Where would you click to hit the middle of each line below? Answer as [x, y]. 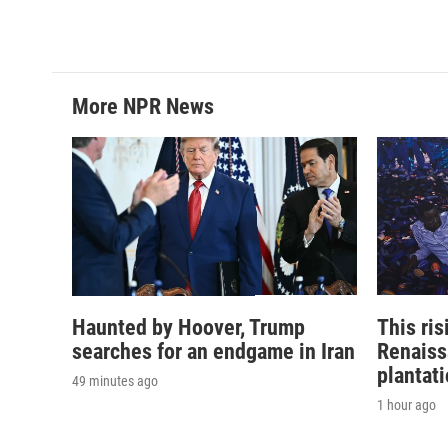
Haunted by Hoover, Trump [188, 327]
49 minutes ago [115, 380]
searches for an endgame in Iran [213, 351]
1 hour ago [406, 404]
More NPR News [143, 106]
